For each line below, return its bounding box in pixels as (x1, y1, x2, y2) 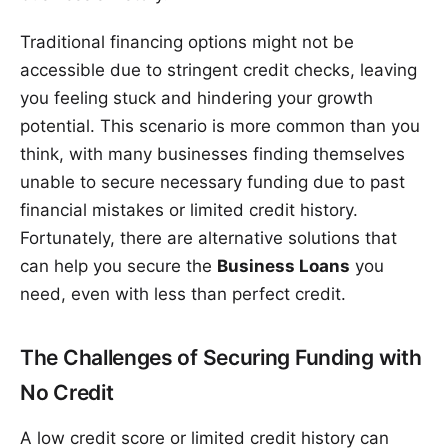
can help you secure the (20, 256, 217, 277)
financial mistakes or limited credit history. (20, 200, 358, 221)
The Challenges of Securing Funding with (20, 345, 422, 371)
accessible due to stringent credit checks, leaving (20, 60, 417, 81)
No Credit (20, 380, 114, 406)
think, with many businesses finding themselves (20, 144, 405, 165)
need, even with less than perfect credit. (20, 284, 346, 305)
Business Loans (217, 256, 350, 277)
